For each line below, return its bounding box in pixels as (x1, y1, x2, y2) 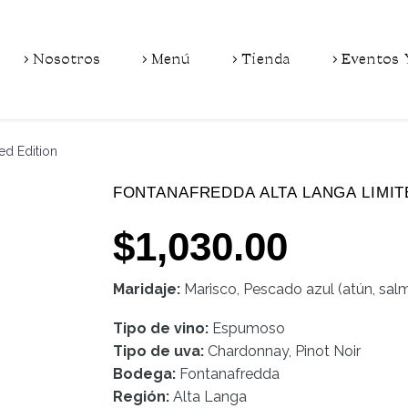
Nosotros (33, 52, 100, 66)
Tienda (241, 52, 291, 66)
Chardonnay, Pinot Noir (207, 342, 361, 360)
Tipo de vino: (112, 319, 209, 337)
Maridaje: (112, 280, 184, 298)
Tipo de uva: (112, 342, 204, 360)
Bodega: (112, 364, 176, 382)
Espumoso (211, 319, 285, 337)
